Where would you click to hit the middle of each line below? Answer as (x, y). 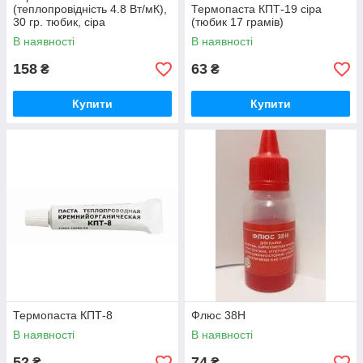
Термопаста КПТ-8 (63, 315)
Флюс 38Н (218, 315)
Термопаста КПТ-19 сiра (256, 9)
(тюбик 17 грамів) (237, 22)
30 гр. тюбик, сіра (59, 22)
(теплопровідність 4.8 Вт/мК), (90, 9)
